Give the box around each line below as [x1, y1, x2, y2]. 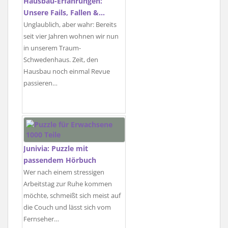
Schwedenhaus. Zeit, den [23, 55, 98, 64]
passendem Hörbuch [23, 155, 96, 165]
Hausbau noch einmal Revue [23, 67, 110, 76]
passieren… [23, 78, 58, 88]
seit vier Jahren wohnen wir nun [23, 32, 119, 41]
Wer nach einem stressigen [23, 168, 104, 177]
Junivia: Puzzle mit [23, 144, 88, 154]
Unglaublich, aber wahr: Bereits [23, 20, 117, 29]
